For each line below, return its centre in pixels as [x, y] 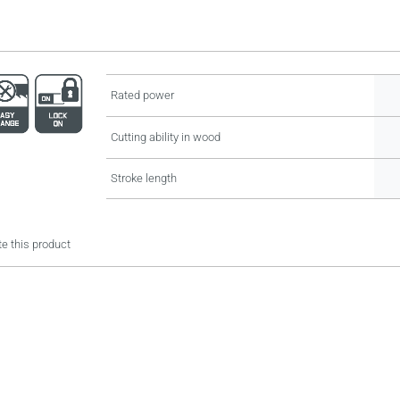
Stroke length [144, 178]
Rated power [142, 95]
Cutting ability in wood [166, 137]
